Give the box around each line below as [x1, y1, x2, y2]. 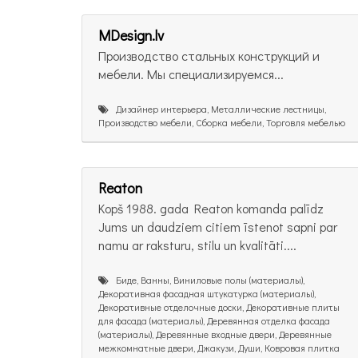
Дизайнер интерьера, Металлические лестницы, [109, 101, 326, 115]
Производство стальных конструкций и [98, 46, 320, 64]
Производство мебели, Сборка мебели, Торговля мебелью [98, 115, 345, 129]
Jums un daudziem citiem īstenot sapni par [98, 218, 337, 236]
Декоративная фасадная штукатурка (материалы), [98, 287, 316, 300]
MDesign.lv [98, 25, 164, 45]
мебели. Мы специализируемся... [98, 65, 284, 82]
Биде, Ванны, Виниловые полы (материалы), [109, 273, 304, 287]
